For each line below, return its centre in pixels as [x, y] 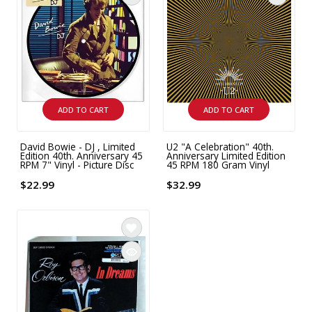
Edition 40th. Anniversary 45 [82, 156]
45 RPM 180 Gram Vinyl [218, 165]
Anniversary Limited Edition [226, 156]
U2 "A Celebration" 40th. [220, 147]
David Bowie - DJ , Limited [78, 147]
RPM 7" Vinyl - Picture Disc [77, 165]
